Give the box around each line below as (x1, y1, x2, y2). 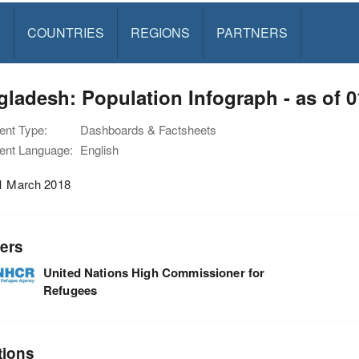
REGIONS (130, 23, 190, 42)
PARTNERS (216, 23, 288, 42)
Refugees (42, 280, 98, 299)
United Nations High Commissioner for (42, 263, 265, 281)
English (80, 141, 119, 158)
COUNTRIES (26, 23, 104, 42)
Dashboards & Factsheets (80, 121, 216, 138)
